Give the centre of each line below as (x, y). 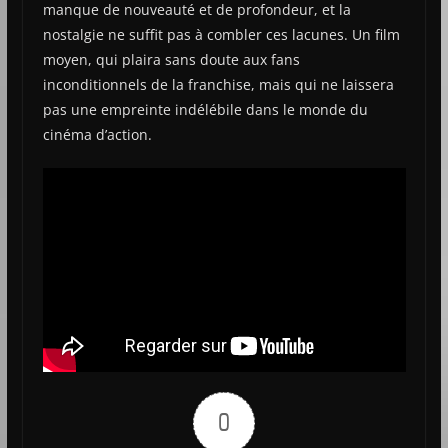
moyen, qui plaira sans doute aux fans (171, 59)
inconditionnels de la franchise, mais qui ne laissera (218, 84)
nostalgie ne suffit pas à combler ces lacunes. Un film (221, 34)
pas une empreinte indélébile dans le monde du (205, 109)
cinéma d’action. (97, 134)
